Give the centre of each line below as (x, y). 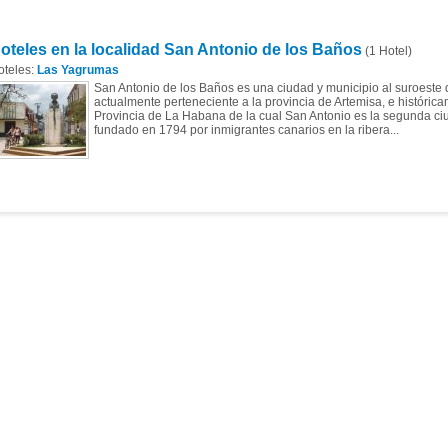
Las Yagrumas (77, 70)
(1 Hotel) (386, 51)
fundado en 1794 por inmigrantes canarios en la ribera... (246, 130)
